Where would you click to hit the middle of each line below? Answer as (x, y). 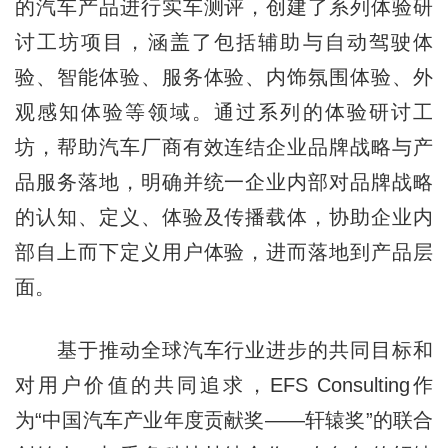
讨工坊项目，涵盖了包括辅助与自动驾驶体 (224, 41)
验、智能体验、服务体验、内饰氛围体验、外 (224, 76)
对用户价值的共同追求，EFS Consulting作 (224, 384)
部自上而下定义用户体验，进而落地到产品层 (224, 251)
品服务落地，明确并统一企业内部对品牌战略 (224, 181)
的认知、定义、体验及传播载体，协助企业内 (224, 216)
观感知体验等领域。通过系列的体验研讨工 (224, 111)
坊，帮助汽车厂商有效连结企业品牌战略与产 (224, 146)
